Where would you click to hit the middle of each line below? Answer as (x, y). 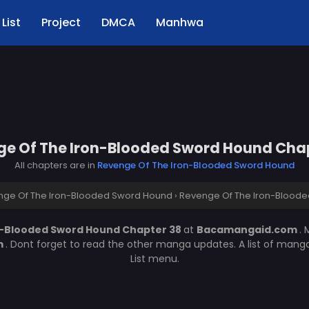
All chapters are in (56, 165)
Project (61, 22)
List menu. (154, 259)
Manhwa (180, 22)
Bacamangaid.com (248, 230)
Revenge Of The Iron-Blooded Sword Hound (196, 165)
